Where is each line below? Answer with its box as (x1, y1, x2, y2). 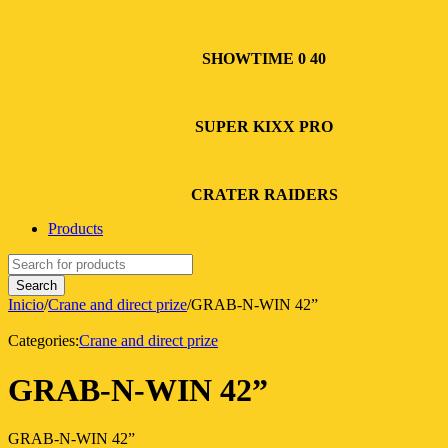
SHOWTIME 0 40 (198, 50, 330, 68)
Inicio (8, 296, 44, 314)
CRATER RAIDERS (190, 186, 338, 204)
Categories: (8, 332, 79, 350)
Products (48, 220, 103, 238)
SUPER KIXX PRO (195, 118, 333, 136)
